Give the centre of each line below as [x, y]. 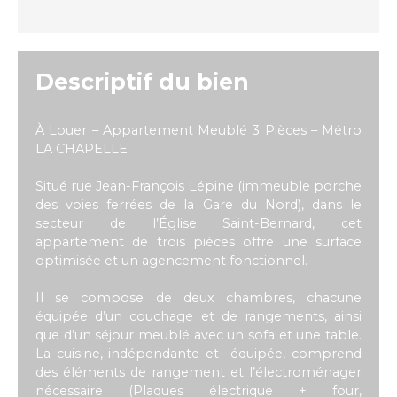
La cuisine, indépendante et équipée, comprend [198, 353]
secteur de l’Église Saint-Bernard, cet [198, 223]
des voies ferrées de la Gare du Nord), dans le [198, 204]
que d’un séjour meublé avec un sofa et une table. [198, 335]
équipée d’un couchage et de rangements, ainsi [198, 316]
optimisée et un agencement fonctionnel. [171, 260]
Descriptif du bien [142, 81]
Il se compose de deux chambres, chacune [198, 297]
